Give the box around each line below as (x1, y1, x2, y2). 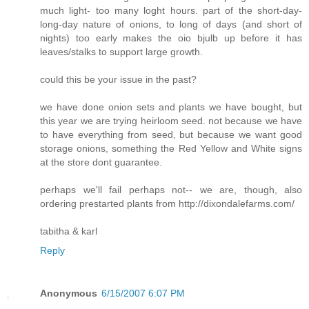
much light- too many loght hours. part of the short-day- (40, 5, 302, 17)
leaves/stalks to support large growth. (40, 46, 203, 58)
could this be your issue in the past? (40, 74, 197, 86)
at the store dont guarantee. (40, 157, 162, 168)
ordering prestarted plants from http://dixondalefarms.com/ (40, 198, 295, 210)
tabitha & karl (40, 226, 97, 237)
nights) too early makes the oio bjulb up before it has (40, 32, 302, 44)
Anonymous (40, 288, 97, 299)
